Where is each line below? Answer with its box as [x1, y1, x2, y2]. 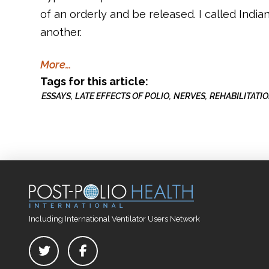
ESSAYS [41, 90, 71, 101]
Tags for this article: [40, 74, 149, 88]
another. [40, 26, 82, 39]
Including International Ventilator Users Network [29, 214, 200, 224]
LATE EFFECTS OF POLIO [75, 90, 170, 101]
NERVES [174, 90, 206, 101]
